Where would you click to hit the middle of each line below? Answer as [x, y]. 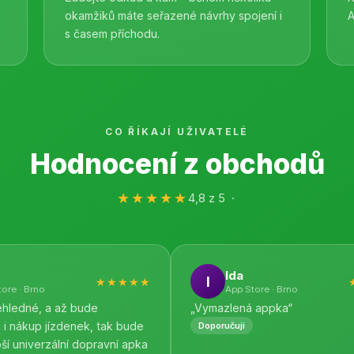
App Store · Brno [262, 289]
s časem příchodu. [113, 34]
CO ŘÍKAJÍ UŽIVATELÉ [177, 132]
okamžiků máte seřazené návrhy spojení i [174, 15]
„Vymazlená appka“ [241, 308]
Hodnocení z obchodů [177, 164]
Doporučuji [222, 326]
